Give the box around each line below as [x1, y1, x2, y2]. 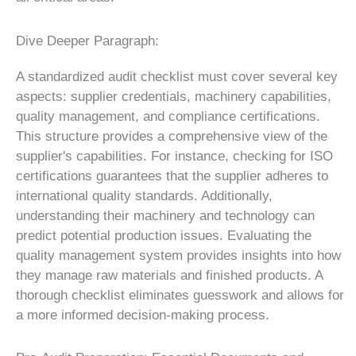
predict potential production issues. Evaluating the [16, 227, 311, 243]
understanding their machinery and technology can [16, 207, 315, 223]
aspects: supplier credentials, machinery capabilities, [16, 88, 331, 104]
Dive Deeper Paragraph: [16, 33, 159, 48]
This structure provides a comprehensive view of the [16, 128, 327, 144]
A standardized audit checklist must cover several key [16, 68, 338, 84]
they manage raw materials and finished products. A [16, 267, 323, 283]
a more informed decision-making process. [16, 307, 269, 323]
